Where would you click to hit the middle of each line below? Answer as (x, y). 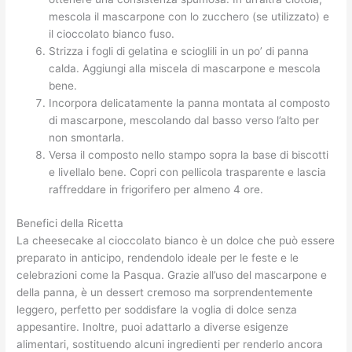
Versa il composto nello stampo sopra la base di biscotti (189, 155)
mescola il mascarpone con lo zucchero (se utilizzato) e (189, 17)
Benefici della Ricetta (70, 223)
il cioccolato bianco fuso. (112, 34)
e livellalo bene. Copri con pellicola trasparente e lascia (188, 172)
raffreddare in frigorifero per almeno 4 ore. (156, 190)
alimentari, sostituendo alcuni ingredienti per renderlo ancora (170, 344)
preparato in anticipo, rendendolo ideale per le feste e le (158, 257)
